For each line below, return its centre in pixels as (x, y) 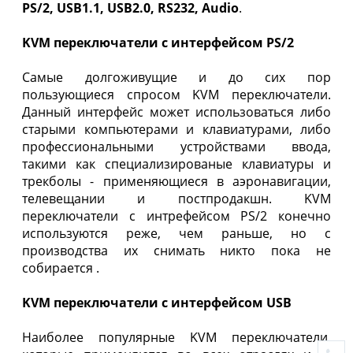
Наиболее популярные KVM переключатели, (176, 338)
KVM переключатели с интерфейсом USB (157, 303)
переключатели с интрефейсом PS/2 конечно (176, 216)
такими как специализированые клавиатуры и (176, 164)
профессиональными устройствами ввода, (176, 147)
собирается (59, 268)
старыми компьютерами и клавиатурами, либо (176, 130)
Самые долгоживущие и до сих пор (176, 78)
